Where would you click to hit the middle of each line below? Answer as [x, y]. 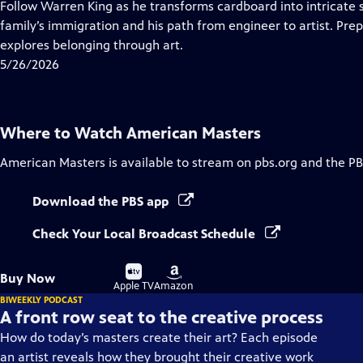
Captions [126, 44]
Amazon [174, 286]
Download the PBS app [102, 201]
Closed [120, 25]
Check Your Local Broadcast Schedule [145, 234]
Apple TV [134, 286]
